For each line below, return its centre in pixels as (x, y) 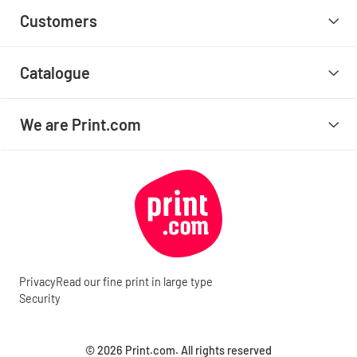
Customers (59, 21)
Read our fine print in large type (134, 282)
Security (40, 298)
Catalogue (55, 73)
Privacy (37, 282)
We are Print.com (81, 124)
